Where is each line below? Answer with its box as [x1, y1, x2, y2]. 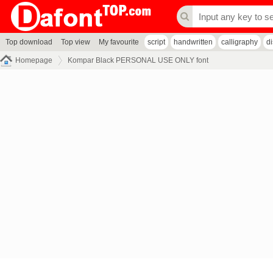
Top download [5, 38, 52, 46]
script [147, 38, 165, 46]
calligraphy [221, 38, 258, 46]
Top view [61, 38, 90, 46]
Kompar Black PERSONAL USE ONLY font [68, 56, 208, 65]
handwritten [174, 38, 213, 46]
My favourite [99, 38, 139, 46]
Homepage [15, 56, 52, 65]
